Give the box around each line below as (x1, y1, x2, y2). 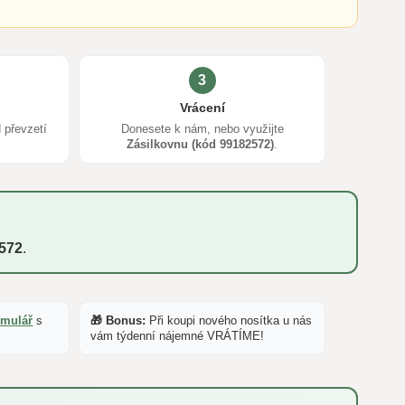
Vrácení (179, 99, 225, 115)
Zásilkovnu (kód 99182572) (127, 137, 275, 151)
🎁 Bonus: (90, 313, 146, 327)
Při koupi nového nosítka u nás (146, 313, 313, 327)
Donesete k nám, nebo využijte (120, 121, 284, 136)
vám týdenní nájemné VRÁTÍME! (90, 328, 265, 343)
